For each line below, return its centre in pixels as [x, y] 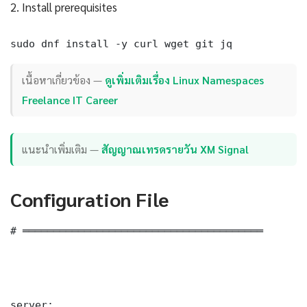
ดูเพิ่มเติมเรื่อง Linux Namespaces [185, 80]
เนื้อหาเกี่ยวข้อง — [64, 80]
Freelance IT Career [70, 100]
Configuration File [89, 198]
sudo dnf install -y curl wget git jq [121, 43]
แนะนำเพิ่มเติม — [62, 149]
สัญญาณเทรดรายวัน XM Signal [175, 149]
